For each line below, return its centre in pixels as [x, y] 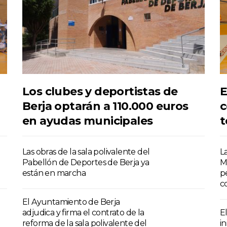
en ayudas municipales [88, 121]
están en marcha [54, 173]
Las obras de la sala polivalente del [86, 152]
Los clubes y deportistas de [100, 92]
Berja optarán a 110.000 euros [105, 106]
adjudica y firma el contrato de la [83, 213]
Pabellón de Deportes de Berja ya [86, 163]
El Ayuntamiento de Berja [71, 202]
